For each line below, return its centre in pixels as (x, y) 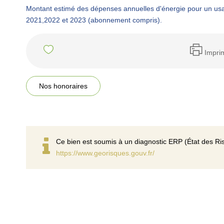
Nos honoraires (63, 86)
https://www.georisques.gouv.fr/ (105, 153)
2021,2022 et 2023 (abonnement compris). (94, 20)
